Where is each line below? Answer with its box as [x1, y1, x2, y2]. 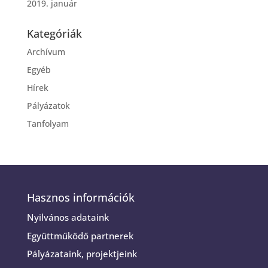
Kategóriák [26, 26, 82, 41]
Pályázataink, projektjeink [26, 248, 137, 260]
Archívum [26, 46, 65, 58]
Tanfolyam [26, 118, 69, 130]
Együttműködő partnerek [26, 229, 133, 242]
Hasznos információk [26, 190, 135, 205]
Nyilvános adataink [26, 211, 109, 224]
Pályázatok [26, 100, 70, 112]
